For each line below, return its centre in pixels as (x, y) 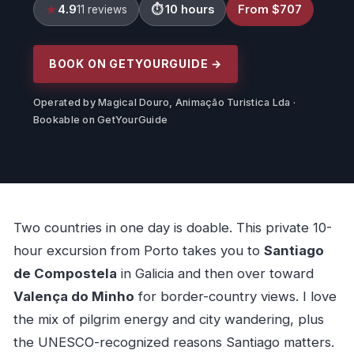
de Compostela (65, 274)
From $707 (269, 9)
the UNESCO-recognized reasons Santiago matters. (173, 343)
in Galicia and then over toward (215, 274)
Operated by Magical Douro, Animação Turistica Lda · (164, 102)
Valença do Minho (73, 297)
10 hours (189, 9)
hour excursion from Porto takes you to (138, 251)
